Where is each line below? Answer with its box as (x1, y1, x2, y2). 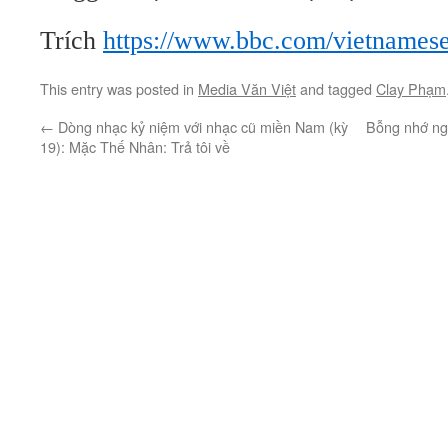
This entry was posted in (40, 78, 198, 99)
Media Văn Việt (198, 78, 296, 99)
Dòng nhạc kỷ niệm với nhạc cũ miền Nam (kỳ (54, 116, 348, 137)
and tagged (296, 78, 376, 99)
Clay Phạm (376, 78, 446, 99)
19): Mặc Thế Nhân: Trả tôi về (40, 136, 230, 157)
